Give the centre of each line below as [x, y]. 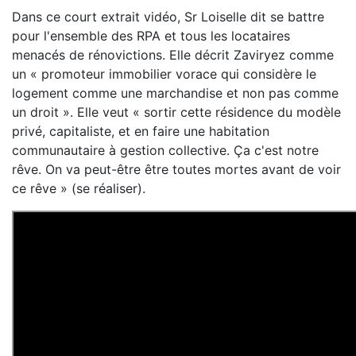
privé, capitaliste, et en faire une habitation [141, 131]
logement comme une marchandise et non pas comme [175, 93]
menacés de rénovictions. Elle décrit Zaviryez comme [173, 55]
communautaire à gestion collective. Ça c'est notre [165, 150]
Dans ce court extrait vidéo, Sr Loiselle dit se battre [168, 17]
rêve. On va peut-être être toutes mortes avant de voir [176, 169]
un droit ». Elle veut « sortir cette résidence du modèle [176, 112]
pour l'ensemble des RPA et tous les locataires [151, 36]
